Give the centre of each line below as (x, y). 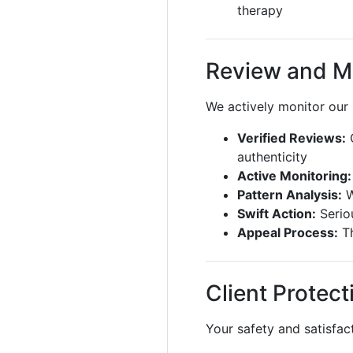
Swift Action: (277, 214)
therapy (260, 10)
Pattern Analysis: (290, 195)
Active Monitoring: (294, 176)
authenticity (272, 157)
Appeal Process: (288, 232)
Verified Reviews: (292, 138)
